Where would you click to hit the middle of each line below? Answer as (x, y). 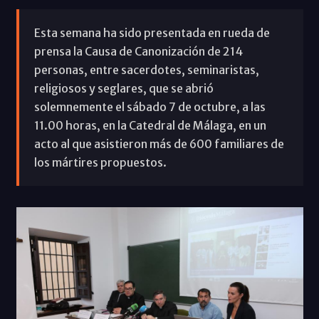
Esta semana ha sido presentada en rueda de (152, 32)
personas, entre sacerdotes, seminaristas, (146, 69)
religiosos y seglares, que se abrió (124, 88)
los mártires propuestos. (100, 162)
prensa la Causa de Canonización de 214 (138, 51)
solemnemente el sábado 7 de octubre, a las (150, 106)
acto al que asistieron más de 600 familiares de (159, 143)
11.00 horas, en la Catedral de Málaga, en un (150, 125)
